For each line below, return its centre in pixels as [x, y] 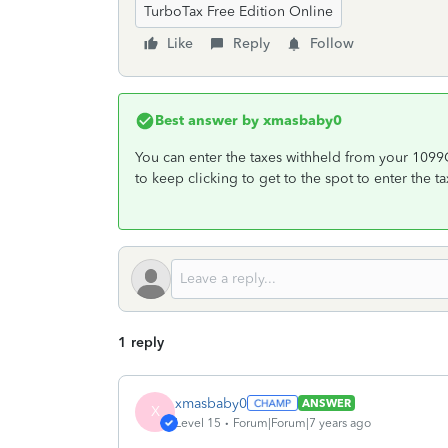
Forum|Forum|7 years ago [302, 422]
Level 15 [198, 422]
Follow [332, 43]
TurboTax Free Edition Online [238, 11]
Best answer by [207, 120]
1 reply [141, 342]
